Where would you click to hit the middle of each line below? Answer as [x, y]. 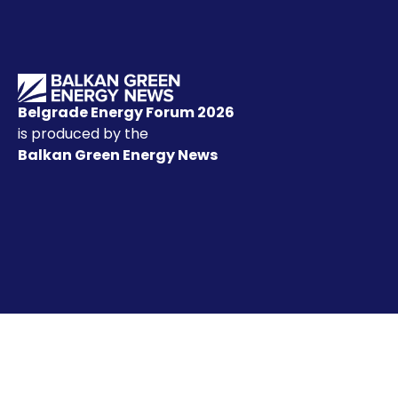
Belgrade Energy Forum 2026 [126, 112]
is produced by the [83, 133]
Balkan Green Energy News [119, 155]
